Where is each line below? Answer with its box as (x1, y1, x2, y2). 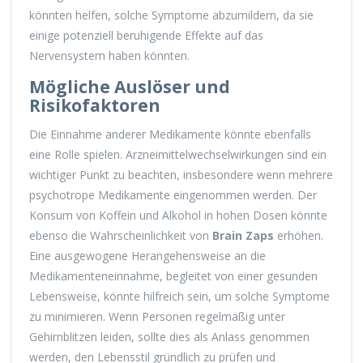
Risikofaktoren (29, 94, 160, 117)
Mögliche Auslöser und (29, 75, 230, 99)
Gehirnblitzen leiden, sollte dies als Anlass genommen (29, 328, 310, 344)
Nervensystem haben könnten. (29, 48, 190, 64)
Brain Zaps (212, 227, 274, 243)
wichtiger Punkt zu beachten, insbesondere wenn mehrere (29, 166, 333, 182)
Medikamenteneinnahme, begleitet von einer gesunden (29, 267, 318, 284)
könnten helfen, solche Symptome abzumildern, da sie (29, 7, 314, 23)
